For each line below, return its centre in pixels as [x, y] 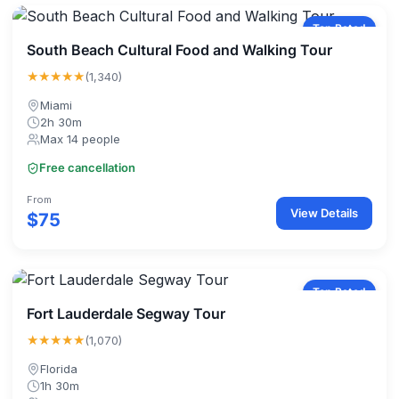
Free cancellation [87, 168]
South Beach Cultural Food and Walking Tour [179, 50]
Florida [59, 369]
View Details [324, 212]
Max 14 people [80, 139]
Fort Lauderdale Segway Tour [126, 313]
